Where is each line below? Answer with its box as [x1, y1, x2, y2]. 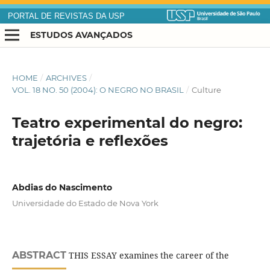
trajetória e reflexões [11, 132, 168, 150]
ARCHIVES [45, 73, 87, 83]
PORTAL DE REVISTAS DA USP [7, 12, 125, 20]
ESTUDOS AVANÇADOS [30, 29, 133, 40]
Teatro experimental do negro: [11, 114, 242, 132]
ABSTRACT [11, 250, 66, 262]
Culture [191, 85, 221, 95]
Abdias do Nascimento [11, 182, 112, 193]
